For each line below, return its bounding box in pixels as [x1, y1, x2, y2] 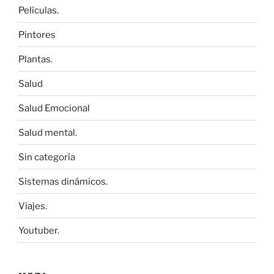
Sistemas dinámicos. [18, 176, 108, 187]
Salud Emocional [18, 102, 90, 114]
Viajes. [18, 200, 47, 212]
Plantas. [18, 53, 53, 65]
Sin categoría [18, 151, 75, 163]
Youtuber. [18, 224, 59, 236]
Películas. [18, 4, 59, 16]
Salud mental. [18, 127, 77, 138]
